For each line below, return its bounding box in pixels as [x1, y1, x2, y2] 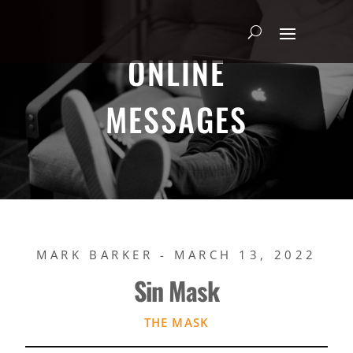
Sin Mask [133, 271, 220, 309]
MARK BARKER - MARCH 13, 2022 [36, 246, 317, 262]
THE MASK [143, 314, 210, 330]
